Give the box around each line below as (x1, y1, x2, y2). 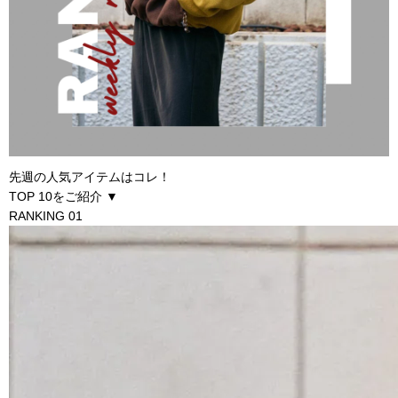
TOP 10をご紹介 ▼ (9, 189, 118, 204)
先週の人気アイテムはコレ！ (9, 170, 171, 185)
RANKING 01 (9, 209, 83, 224)
